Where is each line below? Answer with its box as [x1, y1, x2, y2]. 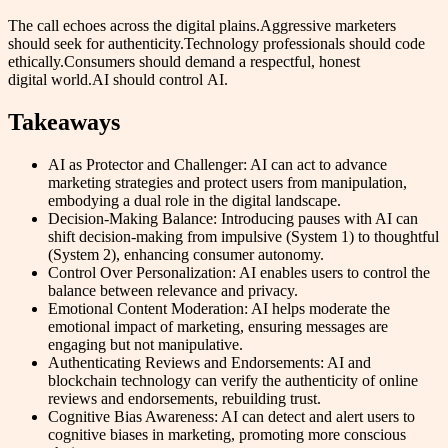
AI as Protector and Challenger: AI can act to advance [48, 156, 387, 174]
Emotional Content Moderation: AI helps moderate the [48, 300, 390, 318]
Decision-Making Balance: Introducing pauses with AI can [48, 210, 418, 228]
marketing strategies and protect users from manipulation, [48, 174, 407, 192]
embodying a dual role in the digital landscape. [48, 192, 341, 210]
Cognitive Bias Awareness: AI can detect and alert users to [48, 408, 415, 426]
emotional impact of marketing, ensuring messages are [48, 318, 388, 336]
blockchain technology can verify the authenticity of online [48, 372, 418, 390]
